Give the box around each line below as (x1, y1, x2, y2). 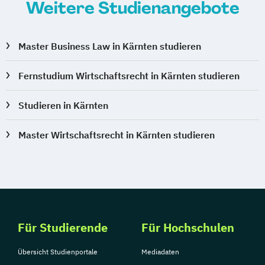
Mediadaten (141, 247, 179, 257)
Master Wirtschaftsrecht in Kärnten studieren (18, 129, 215, 141)
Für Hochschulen (141, 219, 234, 236)
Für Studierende (18, 219, 108, 236)
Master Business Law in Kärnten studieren (18, 40, 202, 53)
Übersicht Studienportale (18, 247, 98, 257)
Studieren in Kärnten (18, 99, 109, 112)
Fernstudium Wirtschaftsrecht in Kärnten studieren (18, 70, 240, 82)
